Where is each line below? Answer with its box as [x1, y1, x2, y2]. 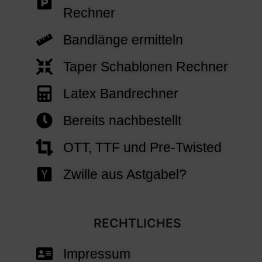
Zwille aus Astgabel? [63, 167, 187, 182]
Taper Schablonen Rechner [63, 59, 228, 75]
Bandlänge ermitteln [63, 32, 183, 48]
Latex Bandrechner [63, 86, 178, 102]
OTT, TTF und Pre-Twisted [63, 140, 222, 156]
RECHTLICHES [94, 216, 182, 231]
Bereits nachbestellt [63, 113, 181, 129]
